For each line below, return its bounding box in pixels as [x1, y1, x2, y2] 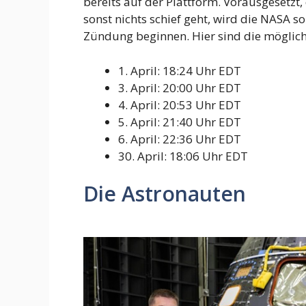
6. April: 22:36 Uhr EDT [118, 130, 241, 147]
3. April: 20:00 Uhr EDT [118, 79, 241, 96]
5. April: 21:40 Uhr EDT [118, 113, 241, 130]
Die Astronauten [83, 180, 246, 208]
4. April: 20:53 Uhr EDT [118, 96, 241, 113]
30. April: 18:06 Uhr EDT [118, 148, 248, 164]
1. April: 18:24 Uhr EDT [118, 62, 241, 79]
